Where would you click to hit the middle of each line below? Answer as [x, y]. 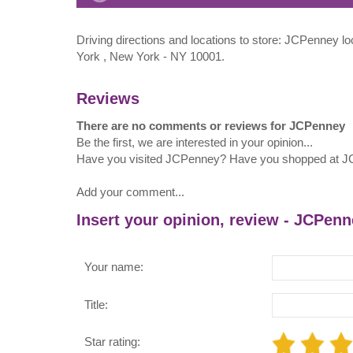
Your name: [114, 267]
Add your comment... [130, 192]
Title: [96, 304]
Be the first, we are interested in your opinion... [195, 143]
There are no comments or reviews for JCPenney [211, 126]
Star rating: [112, 341]
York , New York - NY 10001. [150, 57]
